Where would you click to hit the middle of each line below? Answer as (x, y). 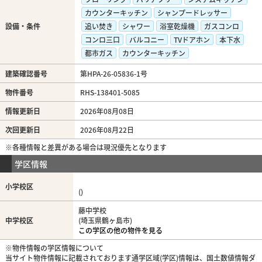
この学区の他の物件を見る (120, 230)
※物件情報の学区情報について (54, 248)
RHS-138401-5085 (110, 92)
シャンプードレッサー (192, 13)
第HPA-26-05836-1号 (113, 74)
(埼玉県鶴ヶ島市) (105, 220)
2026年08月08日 (107, 111)
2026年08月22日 (107, 130)
